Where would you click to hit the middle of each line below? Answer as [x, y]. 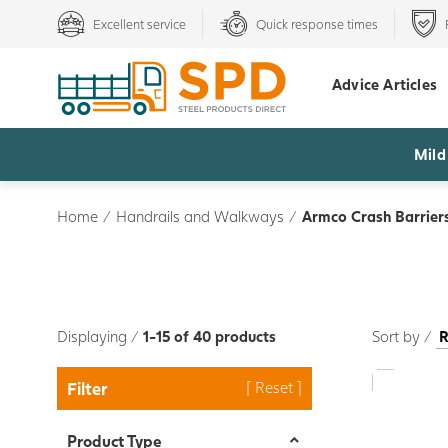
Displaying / [100, 335]
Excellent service [139, 23]
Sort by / [404, 335]
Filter [87, 388]
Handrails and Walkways [200, 216]
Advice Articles [384, 84]
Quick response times [317, 23]
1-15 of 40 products [209, 335]
